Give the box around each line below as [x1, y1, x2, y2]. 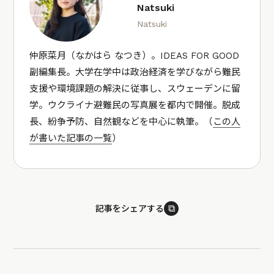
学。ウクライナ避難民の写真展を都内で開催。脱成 [29, 99, 241, 111]
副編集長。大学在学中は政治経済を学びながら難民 [29, 66, 241, 78]
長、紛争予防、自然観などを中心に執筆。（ [29, 116, 213, 127]
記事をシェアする [95, 203, 164, 213]
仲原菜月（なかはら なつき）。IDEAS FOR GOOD [29, 50, 240, 61]
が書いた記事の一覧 [29, 132, 113, 144]
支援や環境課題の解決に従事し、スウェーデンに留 [29, 83, 241, 94]
